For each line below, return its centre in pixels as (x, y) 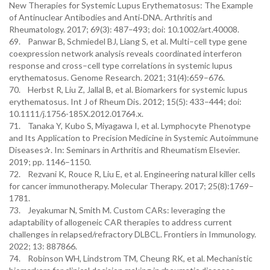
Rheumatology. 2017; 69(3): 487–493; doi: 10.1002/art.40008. (124, 29)
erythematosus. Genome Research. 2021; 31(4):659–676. (117, 77)
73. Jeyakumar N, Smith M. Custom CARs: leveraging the (117, 210)
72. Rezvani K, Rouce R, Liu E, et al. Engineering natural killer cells (132, 174)
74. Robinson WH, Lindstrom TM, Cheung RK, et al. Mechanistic (131, 258)
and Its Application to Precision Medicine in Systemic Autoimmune (134, 138)
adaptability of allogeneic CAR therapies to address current (121, 222)
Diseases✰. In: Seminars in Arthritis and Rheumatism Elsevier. (124, 150)
